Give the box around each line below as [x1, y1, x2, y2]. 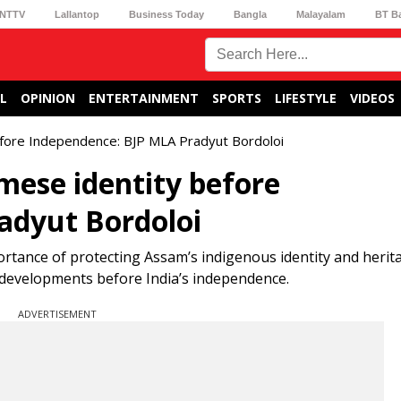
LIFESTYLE [275, 90, 337, 107]
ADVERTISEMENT [18, 307, 97, 320]
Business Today [128, 8, 204, 20]
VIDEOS [350, 90, 395, 107]
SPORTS [212, 90, 261, 107]
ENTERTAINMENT [89, 90, 199, 107]
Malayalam [296, 8, 346, 20]
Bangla [234, 8, 268, 20]
